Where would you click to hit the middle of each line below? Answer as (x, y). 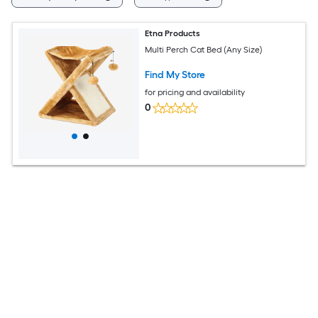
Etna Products (173, 33)
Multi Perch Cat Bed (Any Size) (204, 49)
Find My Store (175, 75)
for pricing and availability (195, 92)
